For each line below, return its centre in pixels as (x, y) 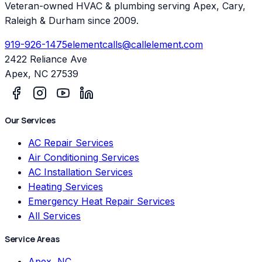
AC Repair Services (71, 143)
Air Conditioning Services (84, 158)
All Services (54, 216)
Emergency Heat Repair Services (101, 201)
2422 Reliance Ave (46, 59)
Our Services (30, 120)
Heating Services (65, 187)
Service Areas (32, 239)
